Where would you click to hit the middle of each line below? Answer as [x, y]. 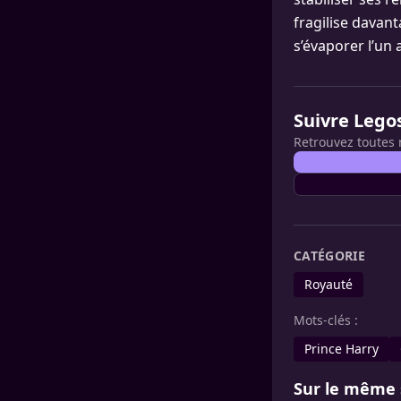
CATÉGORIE [330, 256]
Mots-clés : [326, 320]
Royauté [328, 284]
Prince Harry [341, 349]
